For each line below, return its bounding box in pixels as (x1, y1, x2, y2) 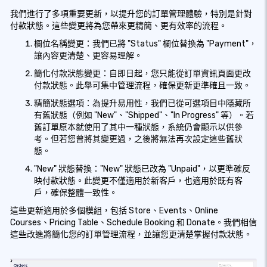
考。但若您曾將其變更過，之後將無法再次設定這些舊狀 (34, 134, 243, 144)
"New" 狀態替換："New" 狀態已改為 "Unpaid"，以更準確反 (34, 164, 250, 174)
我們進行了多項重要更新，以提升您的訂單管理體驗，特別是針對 (10, 9, 252, 19)
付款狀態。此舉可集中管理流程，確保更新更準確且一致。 (34, 80, 251, 91)
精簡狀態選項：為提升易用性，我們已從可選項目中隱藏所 (34, 98, 251, 108)
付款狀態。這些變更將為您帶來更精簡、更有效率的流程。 (10, 21, 227, 31)
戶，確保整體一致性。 (34, 188, 117, 198)
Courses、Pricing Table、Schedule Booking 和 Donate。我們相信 (10, 218, 257, 228)
